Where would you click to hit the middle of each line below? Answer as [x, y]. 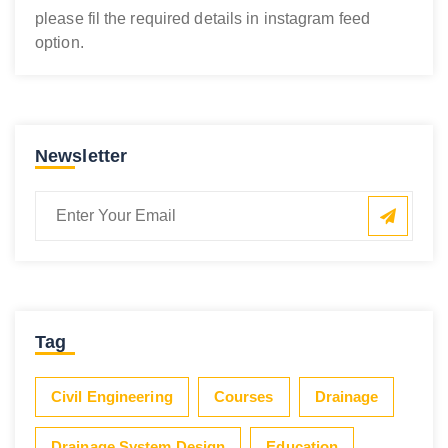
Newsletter [81, 155]
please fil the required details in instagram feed [202, 18]
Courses [243, 396]
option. [59, 42]
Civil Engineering [112, 396]
